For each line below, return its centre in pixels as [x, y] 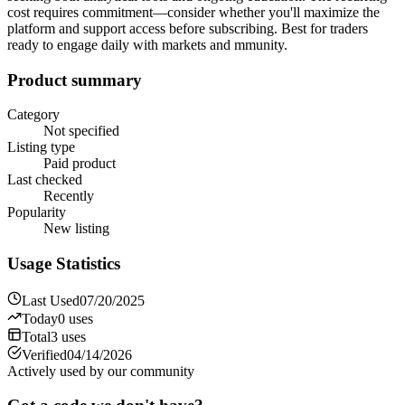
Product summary [75, 80]
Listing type [41, 147]
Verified [44, 354]
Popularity [37, 212]
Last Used [51, 300]
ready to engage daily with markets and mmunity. [147, 44]
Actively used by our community [101, 371]
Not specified [81, 131]
